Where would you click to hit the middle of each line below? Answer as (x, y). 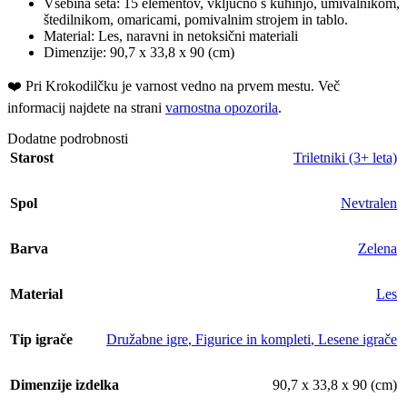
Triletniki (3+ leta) (345, 157)
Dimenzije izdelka (65, 384)
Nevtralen (369, 203)
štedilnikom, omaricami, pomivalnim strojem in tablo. (196, 19)
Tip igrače (41, 339)
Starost (32, 157)
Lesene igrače (357, 339)
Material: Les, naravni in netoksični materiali (171, 35)
